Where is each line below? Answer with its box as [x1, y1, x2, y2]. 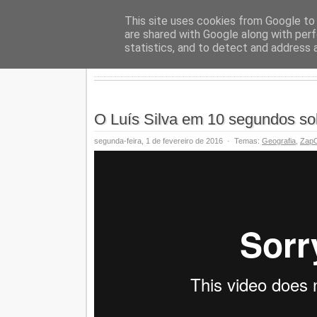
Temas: [232, 137, 262, 145]
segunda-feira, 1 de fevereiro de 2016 [94, 137, 225, 145]
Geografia [262, 137, 296, 145]
